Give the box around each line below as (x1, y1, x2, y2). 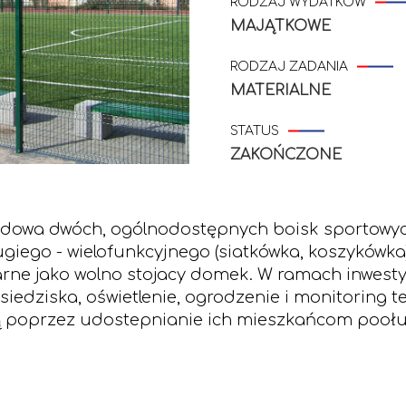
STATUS (230, 124, 279, 138)
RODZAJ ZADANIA (230, 60, 348, 73)
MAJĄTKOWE (230, 18, 331, 34)
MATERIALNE (230, 82, 331, 99)
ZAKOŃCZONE (230, 147, 342, 163)
